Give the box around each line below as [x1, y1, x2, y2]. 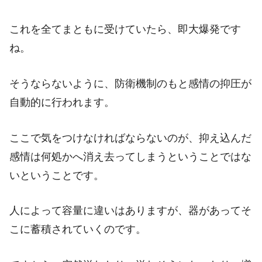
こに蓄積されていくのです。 [9, 223, 146, 236]
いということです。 [9, 169, 104, 181]
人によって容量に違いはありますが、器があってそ [9, 205, 251, 217]
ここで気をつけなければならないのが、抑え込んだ [9, 132, 251, 144]
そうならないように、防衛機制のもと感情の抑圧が [9, 77, 251, 89]
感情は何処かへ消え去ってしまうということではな [9, 150, 251, 163]
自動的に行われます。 [9, 96, 115, 108]
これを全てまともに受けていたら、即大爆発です [9, 23, 241, 35]
